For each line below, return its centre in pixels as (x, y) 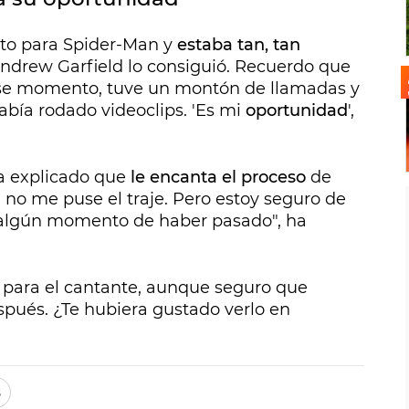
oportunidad (297, 111)
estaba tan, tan (239, 45)
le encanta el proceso (218, 178)
